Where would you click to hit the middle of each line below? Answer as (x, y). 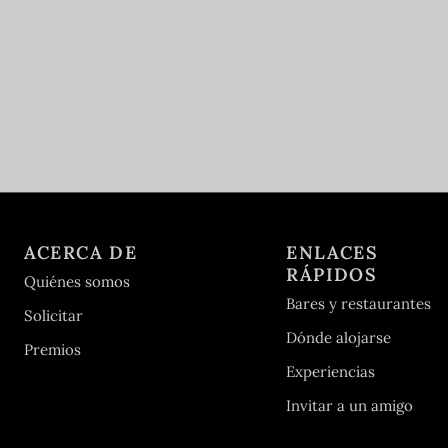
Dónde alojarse (339, 338)
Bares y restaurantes (359, 304)
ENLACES (332, 253)
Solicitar (53, 316)
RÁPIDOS (332, 275)
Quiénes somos (76, 282)
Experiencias (331, 372)
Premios (52, 350)
